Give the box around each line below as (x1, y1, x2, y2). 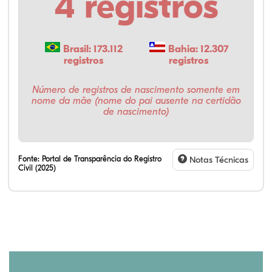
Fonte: (18, 154, 42, 163)
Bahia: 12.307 (165, 43, 228, 55)
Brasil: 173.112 (60, 43, 123, 55)
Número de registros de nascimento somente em (32, 84, 240, 95)
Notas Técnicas (187, 154, 248, 165)
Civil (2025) (18, 163, 56, 172)
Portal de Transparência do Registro (42, 154, 161, 163)
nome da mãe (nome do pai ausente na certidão (31, 95, 241, 106)
